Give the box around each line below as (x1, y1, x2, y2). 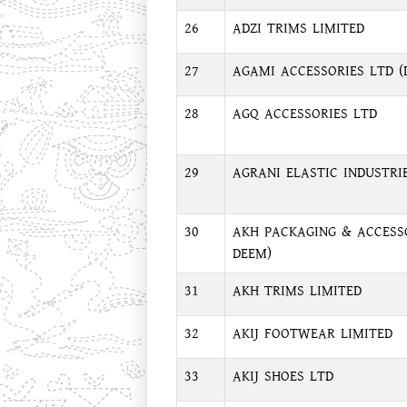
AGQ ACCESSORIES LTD (232, 104, 377, 124)
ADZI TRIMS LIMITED (232, 18, 364, 39)
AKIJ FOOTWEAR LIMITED (232, 323, 392, 344)
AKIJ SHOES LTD (232, 366, 333, 387)
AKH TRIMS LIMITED (232, 281, 362, 302)
